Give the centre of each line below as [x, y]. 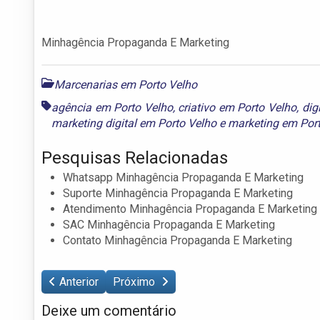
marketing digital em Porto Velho [134, 123]
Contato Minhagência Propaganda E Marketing [177, 240]
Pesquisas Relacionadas [135, 157]
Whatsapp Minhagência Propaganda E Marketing [183, 177]
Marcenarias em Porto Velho [126, 84]
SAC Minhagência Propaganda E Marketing [169, 224]
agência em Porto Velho [112, 107]
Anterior [79, 281]
